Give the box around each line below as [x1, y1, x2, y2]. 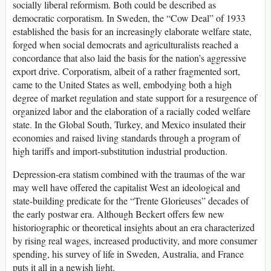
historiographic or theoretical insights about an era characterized [13, 220, 255, 233]
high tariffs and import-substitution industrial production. [13, 144, 227, 157]
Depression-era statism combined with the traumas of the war [13, 167, 245, 180]
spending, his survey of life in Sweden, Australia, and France [13, 247, 244, 260]
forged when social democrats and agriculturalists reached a [13, 38, 238, 51]
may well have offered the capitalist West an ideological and [13, 180, 240, 194]
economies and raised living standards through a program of [13, 131, 240, 144]
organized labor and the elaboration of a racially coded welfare [13, 104, 250, 117]
